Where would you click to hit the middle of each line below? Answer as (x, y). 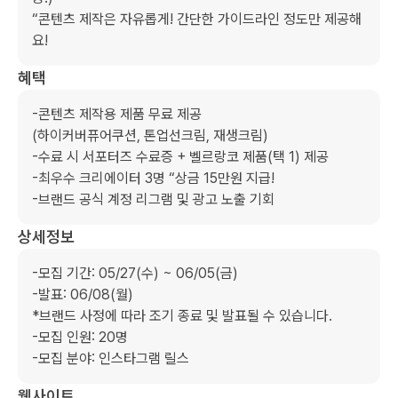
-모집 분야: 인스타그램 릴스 (111, 358)
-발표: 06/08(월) (83, 295)
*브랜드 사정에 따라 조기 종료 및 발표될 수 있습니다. (182, 316)
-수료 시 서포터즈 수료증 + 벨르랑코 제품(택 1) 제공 (180, 157)
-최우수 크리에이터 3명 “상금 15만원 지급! (153, 178)
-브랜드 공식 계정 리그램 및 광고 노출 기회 (153, 199)
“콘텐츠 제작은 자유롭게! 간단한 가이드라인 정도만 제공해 (197, 19)
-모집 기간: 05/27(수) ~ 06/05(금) (135, 273)
